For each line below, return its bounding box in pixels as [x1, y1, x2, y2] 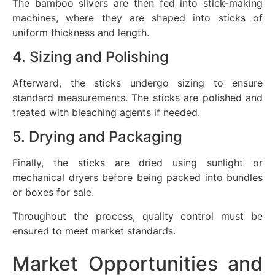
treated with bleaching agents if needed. [12, 106, 200, 118]
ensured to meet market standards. [12, 224, 176, 237]
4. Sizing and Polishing [12, 47, 169, 66]
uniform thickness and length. [12, 26, 149, 39]
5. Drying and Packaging [12, 128, 182, 146]
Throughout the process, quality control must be [12, 209, 263, 222]
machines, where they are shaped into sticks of [12, 11, 263, 24]
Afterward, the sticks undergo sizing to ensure [12, 76, 263, 89]
